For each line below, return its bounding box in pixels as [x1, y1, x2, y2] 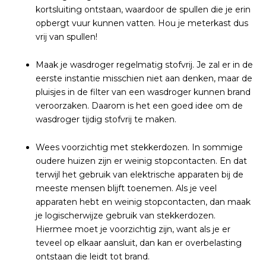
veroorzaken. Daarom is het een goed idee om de [36, 100, 243, 111]
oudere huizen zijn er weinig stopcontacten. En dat [36, 156, 247, 166]
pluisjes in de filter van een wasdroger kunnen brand [36, 87, 251, 97]
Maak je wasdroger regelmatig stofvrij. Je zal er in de [36, 59, 253, 70]
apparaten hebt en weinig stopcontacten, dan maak [36, 197, 251, 207]
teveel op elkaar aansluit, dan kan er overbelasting [36, 237, 242, 248]
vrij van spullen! [36, 31, 97, 42]
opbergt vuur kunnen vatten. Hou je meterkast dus [36, 18, 248, 28]
